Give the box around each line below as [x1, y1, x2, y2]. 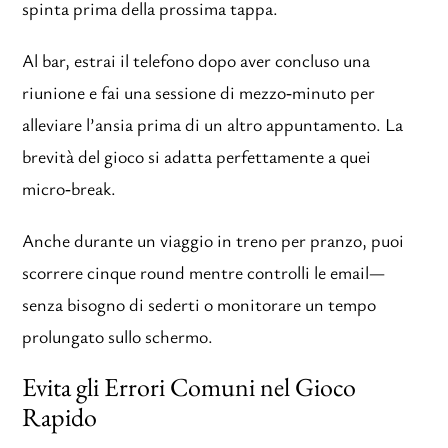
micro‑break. [22, 175, 117, 200]
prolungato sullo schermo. [22, 323, 214, 348]
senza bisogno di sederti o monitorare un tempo [22, 291, 377, 316]
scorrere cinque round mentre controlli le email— [22, 259, 386, 284]
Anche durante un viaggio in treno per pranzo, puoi [22, 227, 405, 252]
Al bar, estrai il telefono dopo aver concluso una [22, 47, 371, 72]
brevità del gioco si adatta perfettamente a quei [22, 143, 372, 168]
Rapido [22, 399, 98, 434]
